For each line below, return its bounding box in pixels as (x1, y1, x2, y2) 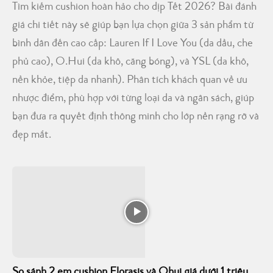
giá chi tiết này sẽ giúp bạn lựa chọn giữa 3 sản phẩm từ (12, 19, 253, 32)
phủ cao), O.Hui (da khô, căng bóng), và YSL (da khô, (12, 56, 249, 68)
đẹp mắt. (12, 129, 51, 141)
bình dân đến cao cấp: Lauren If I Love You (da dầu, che (12, 38, 253, 50)
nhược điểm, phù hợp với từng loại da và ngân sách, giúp (12, 93, 254, 105)
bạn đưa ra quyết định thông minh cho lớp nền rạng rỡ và (12, 111, 259, 123)
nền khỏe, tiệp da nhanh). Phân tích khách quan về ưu (12, 74, 247, 87)
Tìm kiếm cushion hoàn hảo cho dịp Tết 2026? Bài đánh (12, 1, 257, 13)
